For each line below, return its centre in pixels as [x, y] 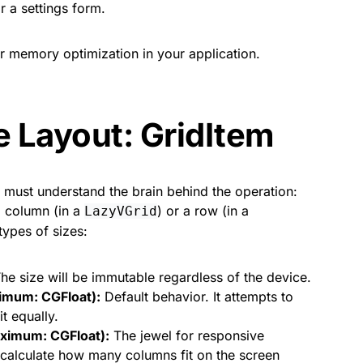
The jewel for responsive [187, 335]
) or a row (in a [203, 211]
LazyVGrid [121, 211]
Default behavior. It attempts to [197, 297]
